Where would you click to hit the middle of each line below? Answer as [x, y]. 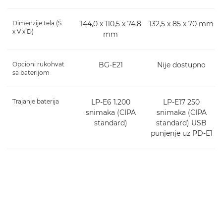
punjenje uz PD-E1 [181, 134]
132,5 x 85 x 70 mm [182, 24]
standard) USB [182, 123]
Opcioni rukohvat [38, 64]
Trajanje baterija [36, 102]
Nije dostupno [182, 65]
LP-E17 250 [182, 102]
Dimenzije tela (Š [37, 23]
